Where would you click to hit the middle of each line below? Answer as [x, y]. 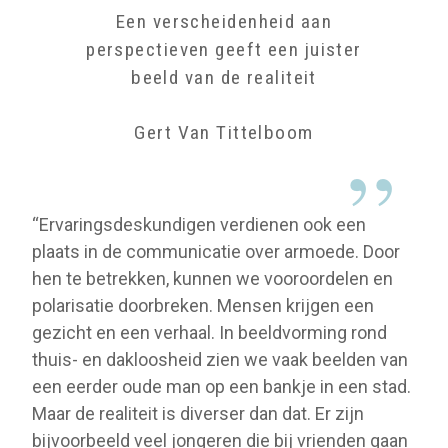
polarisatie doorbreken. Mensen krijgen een [203, 305]
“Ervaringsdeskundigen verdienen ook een [199, 224]
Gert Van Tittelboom [224, 132]
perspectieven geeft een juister [224, 49]
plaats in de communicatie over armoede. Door [216, 251]
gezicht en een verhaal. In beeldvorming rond [209, 332]
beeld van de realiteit [224, 77]
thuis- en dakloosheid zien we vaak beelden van [220, 359]
